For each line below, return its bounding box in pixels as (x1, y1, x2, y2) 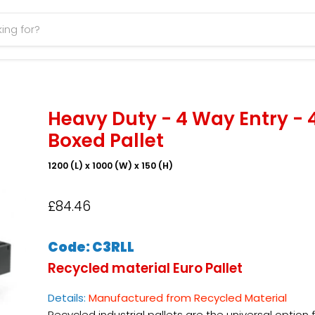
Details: (47, 290, 86, 306)
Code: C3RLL (47, 238, 136, 257)
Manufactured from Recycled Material (88, 290, 290, 306)
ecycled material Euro (56, 259, 202, 278)
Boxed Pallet (47, 127, 164, 154)
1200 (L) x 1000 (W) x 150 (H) (47, 160, 173, 172)
